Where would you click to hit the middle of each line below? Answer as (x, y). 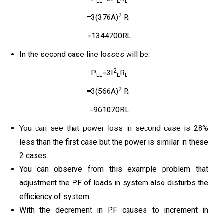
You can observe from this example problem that (114, 169)
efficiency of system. (55, 196)
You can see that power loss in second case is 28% (114, 128)
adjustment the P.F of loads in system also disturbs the (114, 182)
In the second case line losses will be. (85, 54)
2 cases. (34, 155)
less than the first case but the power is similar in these (114, 142)
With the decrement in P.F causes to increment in (114, 210)
